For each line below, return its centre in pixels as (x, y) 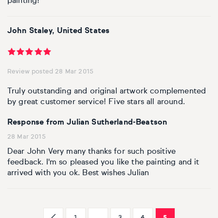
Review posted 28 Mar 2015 (50, 72)
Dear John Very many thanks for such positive (92, 152)
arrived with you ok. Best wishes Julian (78, 173)
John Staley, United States (59, 31)
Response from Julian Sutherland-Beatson (87, 123)
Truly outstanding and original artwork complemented (107, 92)
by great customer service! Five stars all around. (96, 102)
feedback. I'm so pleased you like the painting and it (103, 163)
